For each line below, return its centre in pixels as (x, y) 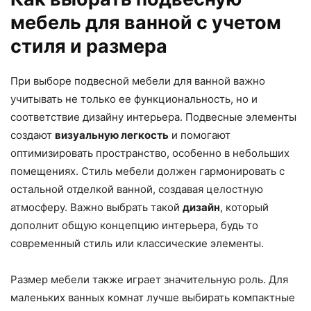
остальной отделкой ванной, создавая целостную (137, 189)
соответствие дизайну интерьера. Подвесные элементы (153, 117)
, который (244, 207)
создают (33, 135)
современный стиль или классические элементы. (137, 243)
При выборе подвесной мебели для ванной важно (138, 81)
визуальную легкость (112, 135)
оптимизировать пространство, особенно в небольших (150, 153)
